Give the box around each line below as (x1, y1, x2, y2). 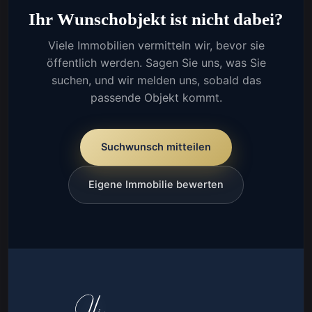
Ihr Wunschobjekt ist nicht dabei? (29, 10, 283, 29)
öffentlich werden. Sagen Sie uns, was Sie (46, 56, 266, 70)
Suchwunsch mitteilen (101, 141, 211, 154)
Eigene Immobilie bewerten (88, 178, 224, 192)
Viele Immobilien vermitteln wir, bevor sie (47, 38, 265, 53)
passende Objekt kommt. (90, 91, 222, 105)
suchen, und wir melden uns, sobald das (51, 73, 261, 88)
